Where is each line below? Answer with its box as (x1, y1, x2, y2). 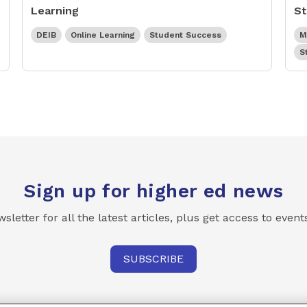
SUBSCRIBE (123, 252, 184, 266)
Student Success (149, 30, 222, 40)
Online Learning (71, 30, 136, 40)
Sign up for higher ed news (23, 180, 284, 203)
